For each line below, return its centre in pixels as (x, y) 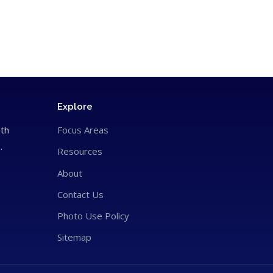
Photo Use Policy (93, 216)
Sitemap (74, 237)
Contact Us (80, 194)
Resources (80, 151)
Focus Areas (83, 130)
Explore (75, 106)
